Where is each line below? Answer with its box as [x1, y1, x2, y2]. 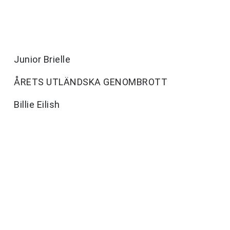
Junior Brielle [14, 54, 70, 65]
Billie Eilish [14, 99, 60, 110]
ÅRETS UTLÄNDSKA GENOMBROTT [14, 76, 167, 88]
